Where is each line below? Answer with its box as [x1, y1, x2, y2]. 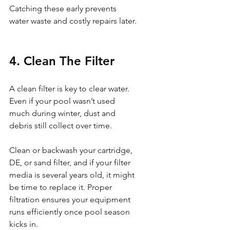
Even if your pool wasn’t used [9, 95, 117, 106]
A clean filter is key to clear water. [9, 83, 131, 93]
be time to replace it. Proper [9, 182, 114, 192]
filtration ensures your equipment [9, 194, 132, 204]
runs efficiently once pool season [9, 206, 132, 217]
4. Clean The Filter [9, 53, 114, 68]
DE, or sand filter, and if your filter [9, 157, 132, 167]
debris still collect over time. [9, 120, 112, 130]
